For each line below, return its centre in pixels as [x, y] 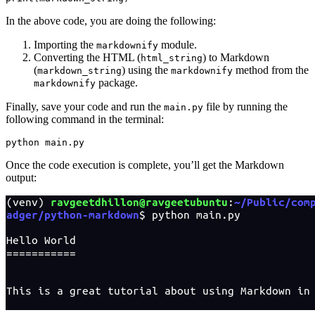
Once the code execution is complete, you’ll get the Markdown [145, 165]
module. [178, 45]
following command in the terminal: [85, 120]
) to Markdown [236, 58]
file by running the [245, 107]
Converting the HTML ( [87, 58]
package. [117, 83]
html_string [172, 58]
